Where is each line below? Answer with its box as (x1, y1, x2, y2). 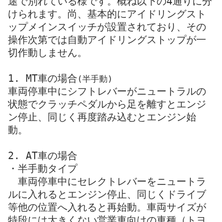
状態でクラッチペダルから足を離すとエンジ (8, 98, 206, 111)
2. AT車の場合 (8, 150, 77, 162)
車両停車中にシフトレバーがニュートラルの (8, 85, 206, 98)
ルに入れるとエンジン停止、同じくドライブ (8, 188, 206, 201)
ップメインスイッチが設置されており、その (8, 21, 206, 33)
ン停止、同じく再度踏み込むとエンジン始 (8, 111, 196, 123)
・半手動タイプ (8, 163, 77, 175)
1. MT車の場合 (8, 72, 77, 85)
